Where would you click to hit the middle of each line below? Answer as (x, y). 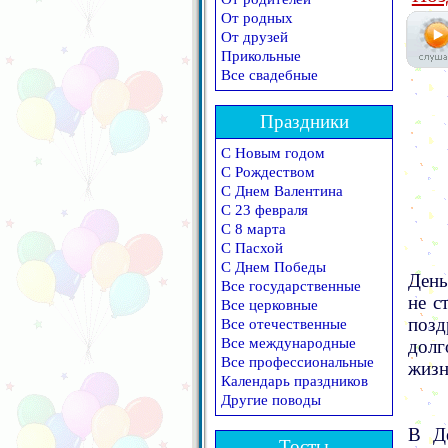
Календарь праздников (294, 381)
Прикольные (261, 56)
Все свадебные (269, 75)
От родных (257, 18)
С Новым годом (273, 153)
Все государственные (291, 286)
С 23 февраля (264, 210)
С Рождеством (268, 172)
